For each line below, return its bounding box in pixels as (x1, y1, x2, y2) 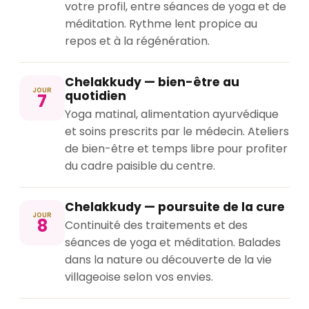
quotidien (65, 88, 126, 105)
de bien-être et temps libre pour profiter (65, 141, 288, 157)
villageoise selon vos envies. (65, 269, 213, 286)
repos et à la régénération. (65, 33, 210, 50)
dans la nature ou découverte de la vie (65, 252, 272, 268)
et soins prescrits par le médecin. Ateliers (65, 123, 289, 140)
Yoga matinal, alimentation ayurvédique (65, 106, 279, 123)
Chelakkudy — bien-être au (65, 74, 239, 91)
